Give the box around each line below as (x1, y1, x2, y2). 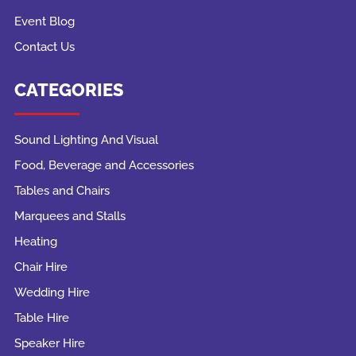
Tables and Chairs (14, 183, 110, 198)
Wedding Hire (14, 284, 90, 300)
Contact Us (14, 39, 75, 54)
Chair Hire (14, 259, 68, 274)
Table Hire (14, 310, 69, 325)
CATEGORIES (14, 79, 124, 100)
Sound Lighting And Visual (14, 132, 158, 147)
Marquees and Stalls (14, 208, 126, 223)
